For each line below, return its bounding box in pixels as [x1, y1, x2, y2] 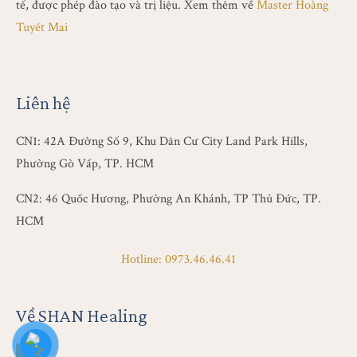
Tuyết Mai [16, 19, 68, 36]
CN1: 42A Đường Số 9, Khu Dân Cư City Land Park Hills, [16, 133, 308, 150]
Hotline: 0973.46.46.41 [121, 251, 236, 268]
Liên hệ [16, 92, 70, 113]
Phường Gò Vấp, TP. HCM [16, 155, 154, 172]
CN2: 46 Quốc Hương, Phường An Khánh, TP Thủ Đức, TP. [16, 190, 321, 207]
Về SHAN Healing [16, 304, 147, 326]
